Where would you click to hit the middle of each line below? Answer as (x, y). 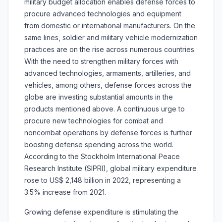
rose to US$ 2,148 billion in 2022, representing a (103, 180)
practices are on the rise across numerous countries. (110, 50)
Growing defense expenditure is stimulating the (101, 212)
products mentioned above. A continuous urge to (105, 109)
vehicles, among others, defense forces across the (108, 85)
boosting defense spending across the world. (99, 145)
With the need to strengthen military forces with (101, 61)
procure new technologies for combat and (94, 121)
